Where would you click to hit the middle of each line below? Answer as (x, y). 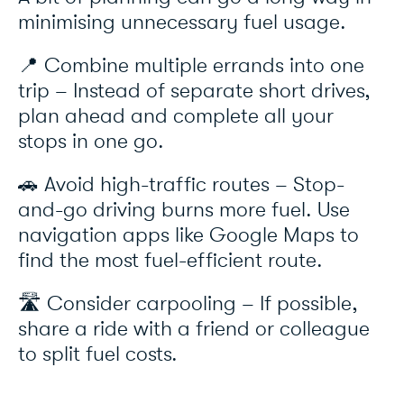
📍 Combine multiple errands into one (191, 66)
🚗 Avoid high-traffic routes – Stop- (181, 185)
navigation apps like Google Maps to (188, 236)
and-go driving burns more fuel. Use (184, 211)
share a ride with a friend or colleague (194, 330)
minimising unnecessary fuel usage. (185, 23)
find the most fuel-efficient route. (173, 261)
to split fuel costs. (101, 355)
